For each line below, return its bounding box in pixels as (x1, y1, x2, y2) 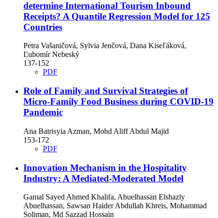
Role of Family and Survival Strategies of (23, 86, 188, 96)
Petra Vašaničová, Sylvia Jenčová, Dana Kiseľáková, (23, 41, 186, 50)
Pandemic (23, 107, 63, 118)
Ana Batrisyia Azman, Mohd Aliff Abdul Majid (23, 127, 169, 135)
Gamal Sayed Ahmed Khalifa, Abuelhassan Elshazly (23, 193, 185, 201)
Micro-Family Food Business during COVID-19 (23, 96, 214, 107)
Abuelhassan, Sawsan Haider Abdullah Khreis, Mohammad (23, 201, 207, 210)
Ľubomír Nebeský (23, 50, 79, 59)
